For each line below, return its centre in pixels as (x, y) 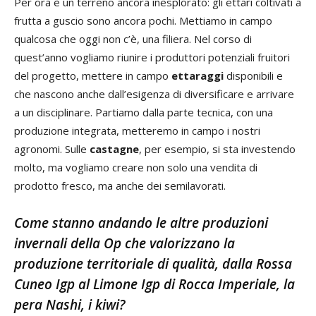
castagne (114, 149)
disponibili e (253, 75)
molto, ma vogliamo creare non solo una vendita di (136, 167)
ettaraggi (197, 75)
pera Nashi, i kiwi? (69, 305)
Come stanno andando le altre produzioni (143, 223)
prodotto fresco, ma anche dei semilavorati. (120, 186)
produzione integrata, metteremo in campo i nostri (137, 130)
